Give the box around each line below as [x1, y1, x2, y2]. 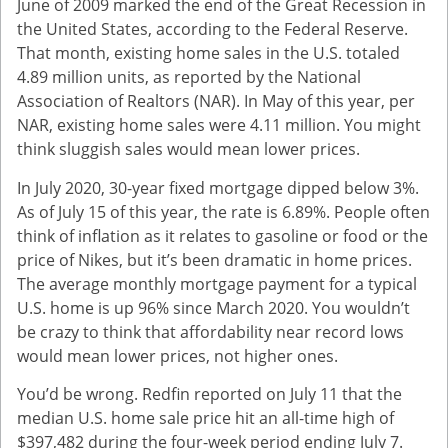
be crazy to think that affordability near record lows [17, 320, 404, 343]
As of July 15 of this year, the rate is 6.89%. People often [17, 200, 430, 223]
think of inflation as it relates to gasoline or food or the [17, 224, 428, 247]
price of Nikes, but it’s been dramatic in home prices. [17, 248, 412, 271]
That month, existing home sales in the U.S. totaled [17, 42, 400, 65]
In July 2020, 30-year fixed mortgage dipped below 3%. [17, 176, 419, 199]
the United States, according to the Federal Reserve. [17, 18, 408, 41]
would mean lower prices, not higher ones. [17, 344, 338, 367]
